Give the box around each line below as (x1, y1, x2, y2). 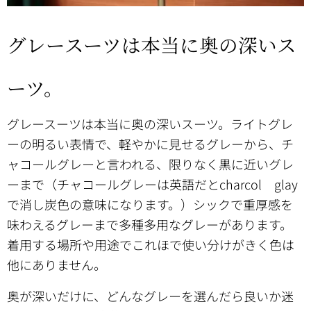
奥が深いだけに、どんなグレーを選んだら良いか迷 (7, 286, 294, 305)
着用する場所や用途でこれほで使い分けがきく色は (7, 235, 294, 253)
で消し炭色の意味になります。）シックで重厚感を (7, 194, 293, 213)
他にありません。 (7, 255, 106, 274)
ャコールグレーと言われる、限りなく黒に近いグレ (7, 154, 294, 173)
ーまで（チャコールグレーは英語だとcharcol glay (7, 174, 298, 193)
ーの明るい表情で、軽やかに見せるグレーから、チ (7, 134, 294, 153)
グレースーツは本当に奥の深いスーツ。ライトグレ (7, 114, 293, 133)
